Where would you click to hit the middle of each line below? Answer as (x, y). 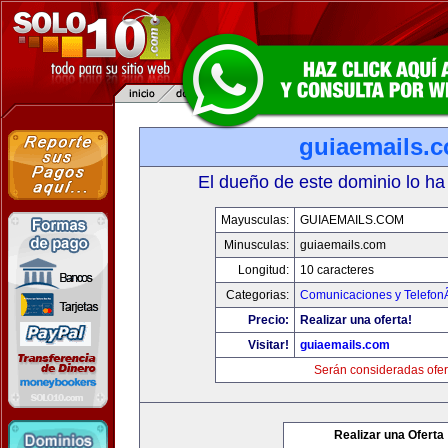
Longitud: (263, 270)
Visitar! (268, 345)
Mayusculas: (255, 220)
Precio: (268, 320)
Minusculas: (256, 245)
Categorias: (257, 295)
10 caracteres (337, 270)
